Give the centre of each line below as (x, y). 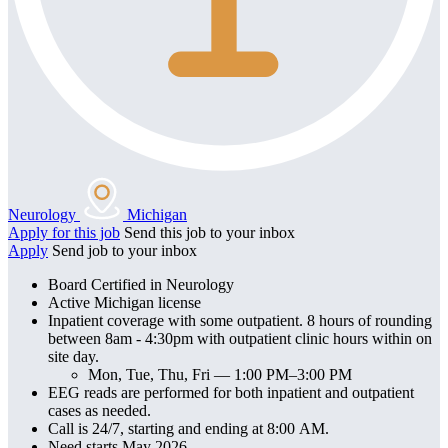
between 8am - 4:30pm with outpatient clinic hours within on (122, 338)
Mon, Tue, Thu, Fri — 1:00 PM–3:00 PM (220, 374)
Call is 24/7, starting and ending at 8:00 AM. (188, 428)
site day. (73, 356)
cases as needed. (99, 410)
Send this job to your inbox (209, 232)
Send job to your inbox (124, 250)
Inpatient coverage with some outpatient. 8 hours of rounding (240, 320)
